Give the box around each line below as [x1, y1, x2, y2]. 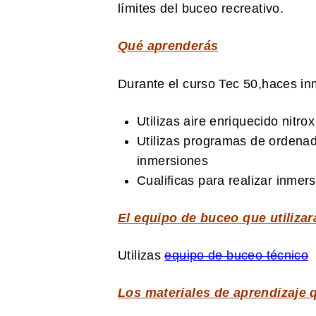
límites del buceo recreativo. [118, 1, 284, 16]
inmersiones [137, 153, 209, 168]
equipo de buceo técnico [164, 248, 309, 263]
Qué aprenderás [118, 39, 219, 54]
